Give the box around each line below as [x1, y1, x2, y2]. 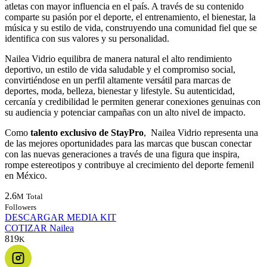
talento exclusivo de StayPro [30, 128, 144, 138]
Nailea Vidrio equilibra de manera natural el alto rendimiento [5, 54, 232, 64]
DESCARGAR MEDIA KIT [5, 212, 116, 223]
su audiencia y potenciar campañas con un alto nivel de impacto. [5, 107, 246, 118]
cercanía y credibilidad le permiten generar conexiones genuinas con [5, 97, 260, 107]
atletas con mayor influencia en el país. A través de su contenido [5, 1, 244, 12]
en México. [5, 170, 47, 181]
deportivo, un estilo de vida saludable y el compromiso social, [5, 64, 235, 75]
